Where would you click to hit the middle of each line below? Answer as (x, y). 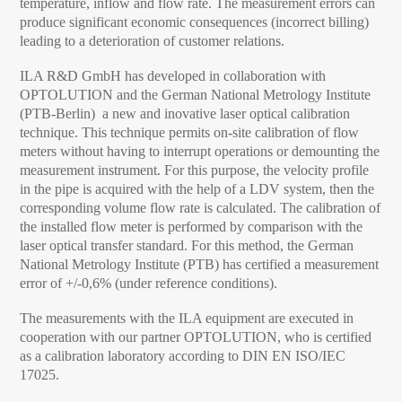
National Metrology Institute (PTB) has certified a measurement (200, 264)
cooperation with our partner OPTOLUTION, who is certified (196, 337)
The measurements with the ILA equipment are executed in (187, 318)
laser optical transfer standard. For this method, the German (187, 245)
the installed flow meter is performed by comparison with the (192, 227)
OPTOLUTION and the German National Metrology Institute (196, 95)
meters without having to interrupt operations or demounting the (200, 151)
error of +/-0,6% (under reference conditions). (149, 283)
